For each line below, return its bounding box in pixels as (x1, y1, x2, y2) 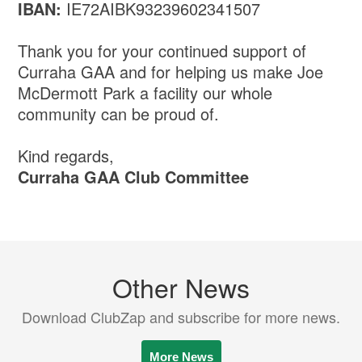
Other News (112, 268, 250, 306)
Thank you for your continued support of (18, 39, 307, 63)
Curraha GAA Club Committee (18, 165, 250, 189)
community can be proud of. (18, 102, 220, 126)
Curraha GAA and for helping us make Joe (18, 60, 324, 84)
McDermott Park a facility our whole (18, 81, 273, 105)
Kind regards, (18, 144, 115, 168)
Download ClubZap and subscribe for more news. (22, 306, 340, 328)
